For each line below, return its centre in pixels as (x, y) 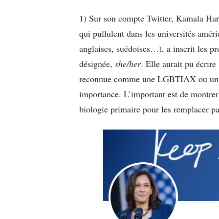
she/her (128, 63)
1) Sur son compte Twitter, (128, 18)
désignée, (97, 63)
